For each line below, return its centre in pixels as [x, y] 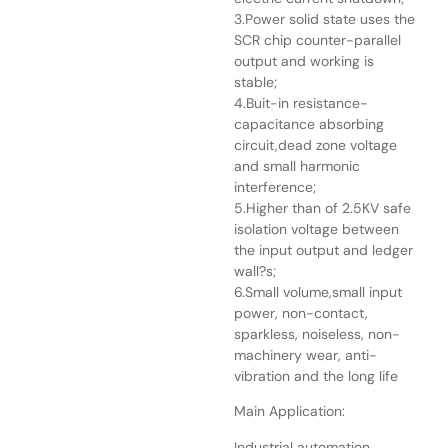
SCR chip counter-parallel [317, 39]
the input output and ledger [323, 249]
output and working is [304, 60]
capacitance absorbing [309, 123]
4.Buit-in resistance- [301, 102]
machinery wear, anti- [305, 354]
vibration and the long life [316, 375]
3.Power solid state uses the [324, 18]
